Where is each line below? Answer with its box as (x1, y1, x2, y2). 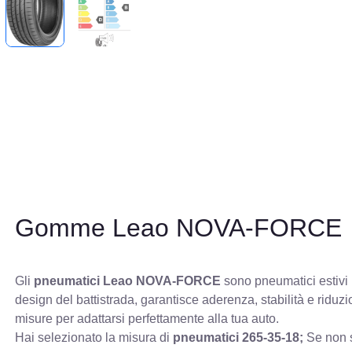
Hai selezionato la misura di (15, 331, 174, 345)
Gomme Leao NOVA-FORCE (15, 214, 343, 243)
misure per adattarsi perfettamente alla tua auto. (15, 312, 280, 326)
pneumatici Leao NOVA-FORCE (34, 274, 222, 288)
